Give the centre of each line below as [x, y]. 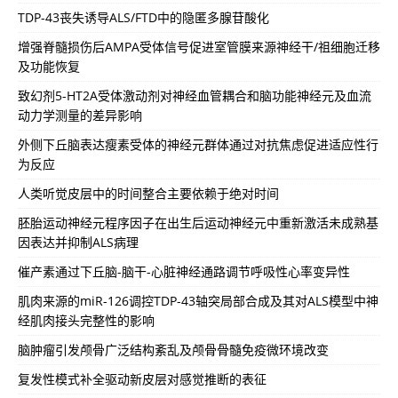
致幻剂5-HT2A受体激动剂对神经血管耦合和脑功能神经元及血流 [195, 96]
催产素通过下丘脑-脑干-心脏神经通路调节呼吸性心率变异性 [184, 272]
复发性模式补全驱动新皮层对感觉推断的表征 [142, 379]
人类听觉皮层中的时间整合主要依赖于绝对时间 [148, 194]
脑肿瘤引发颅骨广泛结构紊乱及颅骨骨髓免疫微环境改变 [173, 350]
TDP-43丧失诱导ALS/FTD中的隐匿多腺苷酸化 [143, 18]
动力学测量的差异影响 [80, 115]
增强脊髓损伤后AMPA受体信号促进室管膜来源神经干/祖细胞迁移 [199, 47]
